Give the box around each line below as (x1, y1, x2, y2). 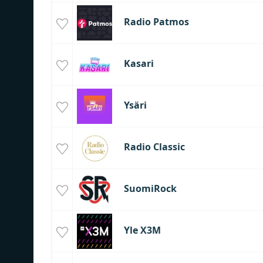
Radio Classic (123, 140, 185, 154)
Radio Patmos (123, 15, 189, 29)
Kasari (123, 57, 154, 70)
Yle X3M (123, 224, 161, 237)
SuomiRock (123, 182, 177, 195)
